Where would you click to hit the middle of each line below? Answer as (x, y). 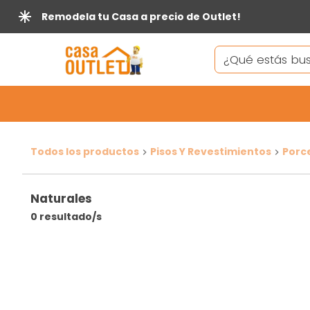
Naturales (61, 199)
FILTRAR (105, 236)
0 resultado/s (66, 217)
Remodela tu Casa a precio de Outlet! (141, 16)
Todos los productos (85, 151)
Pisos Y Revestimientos (211, 151)
